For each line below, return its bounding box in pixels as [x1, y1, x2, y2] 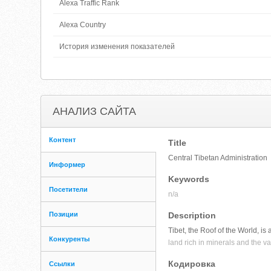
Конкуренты [49, 235, 90, 243]
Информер [49, 161, 86, 168]
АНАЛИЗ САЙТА [53, 105, 137, 117]
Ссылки [49, 260, 76, 267]
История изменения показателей [59, 42, 175, 51]
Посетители [49, 186, 88, 193]
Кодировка [168, 259, 216, 269]
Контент [49, 136, 76, 143]
